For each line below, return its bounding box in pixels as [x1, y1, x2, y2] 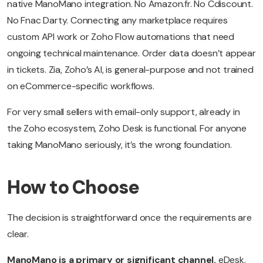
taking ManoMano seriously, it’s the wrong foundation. [7, 139, 232, 151]
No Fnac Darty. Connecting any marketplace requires [7, 14, 228, 27]
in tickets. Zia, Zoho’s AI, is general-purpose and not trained [7, 63, 254, 76]
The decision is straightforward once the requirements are [7, 211, 252, 224]
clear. [7, 228, 29, 241]
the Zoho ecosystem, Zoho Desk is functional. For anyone [7, 122, 247, 135]
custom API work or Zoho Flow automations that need [7, 31, 234, 43]
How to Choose [7, 175, 139, 200]
